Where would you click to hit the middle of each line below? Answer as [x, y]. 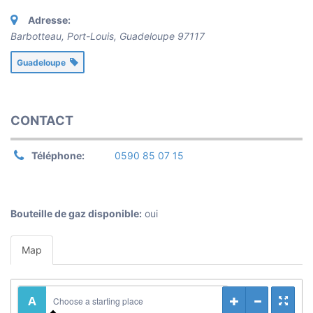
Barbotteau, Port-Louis [62, 36]
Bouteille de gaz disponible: [76, 214]
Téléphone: [58, 156]
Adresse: [49, 20]
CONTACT [42, 121]
